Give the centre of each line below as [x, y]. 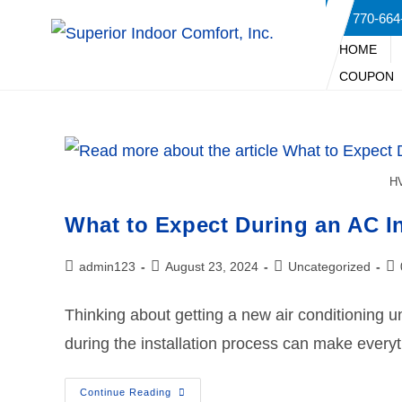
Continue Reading [126, 392]
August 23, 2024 [212, 266]
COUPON [366, 76]
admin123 [107, 266]
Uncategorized [329, 266]
